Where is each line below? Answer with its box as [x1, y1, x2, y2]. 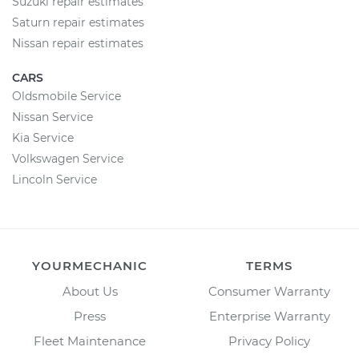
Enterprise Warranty [208, 309, 330, 324]
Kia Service [12, 131, 74, 145]
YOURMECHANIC [32, 258, 147, 273]
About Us [62, 284, 118, 299]
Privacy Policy [228, 333, 310, 349]
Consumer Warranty [208, 284, 330, 299]
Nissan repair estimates [12, 36, 143, 50]
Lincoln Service [12, 172, 97, 187]
